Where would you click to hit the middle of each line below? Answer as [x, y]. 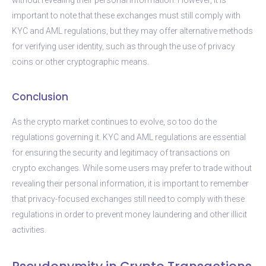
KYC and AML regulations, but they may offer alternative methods [132, 31]
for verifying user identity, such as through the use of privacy [123, 46]
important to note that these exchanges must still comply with [126, 15]
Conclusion [40, 96]
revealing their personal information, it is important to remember [130, 183]
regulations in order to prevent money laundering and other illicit [129, 214]
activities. [29, 229]
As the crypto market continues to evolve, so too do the [114, 121]
